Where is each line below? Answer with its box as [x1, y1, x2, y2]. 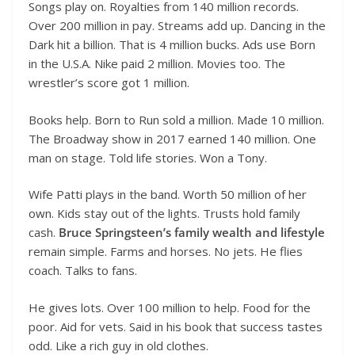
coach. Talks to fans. [29, 262, 137, 279]
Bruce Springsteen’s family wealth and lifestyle [59, 224, 325, 241]
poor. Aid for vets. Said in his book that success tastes [29, 318, 323, 334]
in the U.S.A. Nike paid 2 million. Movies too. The [29, 55, 285, 72]
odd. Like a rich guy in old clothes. [29, 337, 208, 353]
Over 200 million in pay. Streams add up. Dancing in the [29, 17, 326, 34]
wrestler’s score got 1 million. [29, 74, 189, 91]
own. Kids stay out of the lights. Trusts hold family [29, 205, 300, 222]
